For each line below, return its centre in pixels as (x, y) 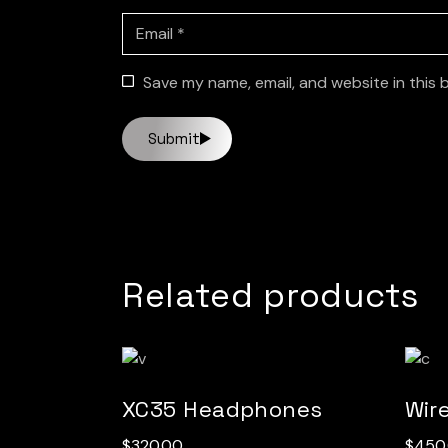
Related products (270, 295)
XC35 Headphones (222, 408)
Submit (174, 138)
